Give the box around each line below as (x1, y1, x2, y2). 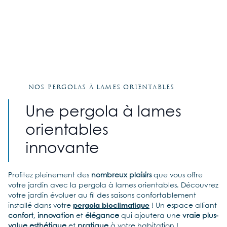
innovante (25, 141, 99, 156)
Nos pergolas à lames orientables (28, 83, 175, 91)
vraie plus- (182, 212, 218, 219)
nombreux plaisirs (91, 172, 152, 179)
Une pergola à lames (25, 105, 181, 120)
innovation (37, 212, 74, 219)
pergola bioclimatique (73, 202, 149, 209)
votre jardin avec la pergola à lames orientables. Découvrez (8, 182, 218, 189)
